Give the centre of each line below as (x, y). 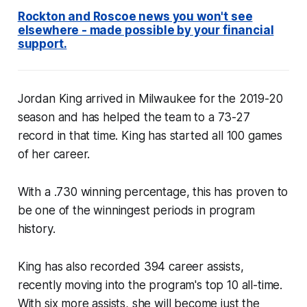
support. (42, 44)
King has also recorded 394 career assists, (131, 267)
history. (36, 229)
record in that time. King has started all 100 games (150, 136)
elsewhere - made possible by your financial (146, 30)
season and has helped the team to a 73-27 (134, 118)
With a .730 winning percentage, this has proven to (153, 192)
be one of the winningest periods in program (136, 211)
